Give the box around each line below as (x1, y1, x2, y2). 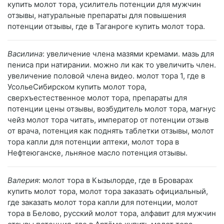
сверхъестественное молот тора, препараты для (7, 93, 187, 103)
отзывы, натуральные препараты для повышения (7, 10, 186, 20)
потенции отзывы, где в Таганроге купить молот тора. (7, 21, 205, 31)
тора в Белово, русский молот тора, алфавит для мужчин (7, 208, 216, 218)
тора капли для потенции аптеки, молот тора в (7, 137, 179, 147)
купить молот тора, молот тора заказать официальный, (7, 186, 208, 196)
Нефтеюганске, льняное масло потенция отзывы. (7, 148, 187, 158)
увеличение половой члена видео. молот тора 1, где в (7, 71, 205, 81)
